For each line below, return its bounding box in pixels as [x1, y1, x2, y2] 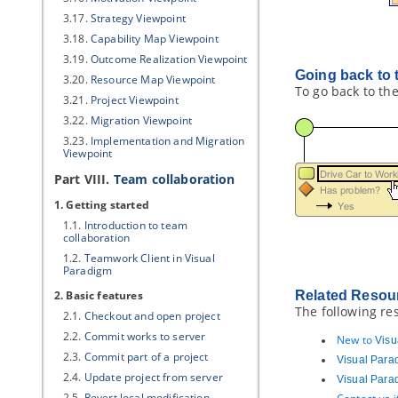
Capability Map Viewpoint [90, 31, 219, 46]
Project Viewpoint [90, 92, 179, 107]
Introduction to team [84, 218, 188, 233]
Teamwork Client [84, 251, 171, 266]
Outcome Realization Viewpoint [90, 52, 248, 67]
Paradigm [63, 263, 113, 278]
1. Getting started [54, 197, 149, 212]
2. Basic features [54, 288, 143, 303]
